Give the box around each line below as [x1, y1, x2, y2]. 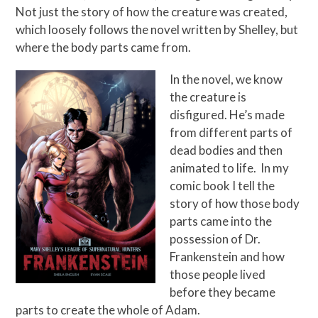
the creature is [170, 89, 247, 104]
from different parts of [170, 124, 293, 140]
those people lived [170, 266, 266, 282]
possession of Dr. [170, 231, 261, 246]
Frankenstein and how [170, 248, 285, 264]
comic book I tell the [170, 177, 275, 193]
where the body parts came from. [16, 39, 192, 55]
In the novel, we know [170, 71, 283, 87]
